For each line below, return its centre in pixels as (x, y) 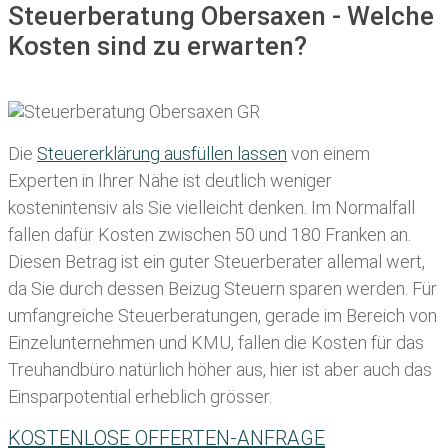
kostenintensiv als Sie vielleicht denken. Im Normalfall (211, 207)
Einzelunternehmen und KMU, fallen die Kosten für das (216, 342)
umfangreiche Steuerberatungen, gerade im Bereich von (222, 315)
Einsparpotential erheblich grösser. (140, 396)
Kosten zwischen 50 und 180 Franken (240, 234)
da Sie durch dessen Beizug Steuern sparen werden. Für (222, 288)
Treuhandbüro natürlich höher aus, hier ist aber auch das (220, 369)
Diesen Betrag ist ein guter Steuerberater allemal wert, (216, 261)
